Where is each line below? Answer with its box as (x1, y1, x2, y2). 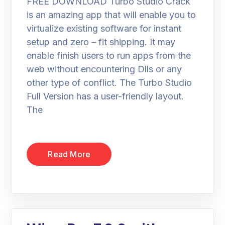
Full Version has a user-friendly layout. (27, 91, 184, 101)
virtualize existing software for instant (27, 23, 182, 34)
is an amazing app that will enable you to (27, 10, 196, 20)
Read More (48, 149, 91, 159)
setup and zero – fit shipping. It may (27, 37, 176, 47)
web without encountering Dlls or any (27, 64, 182, 74)
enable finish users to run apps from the (27, 50, 191, 61)
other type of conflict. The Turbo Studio (27, 77, 192, 88)
